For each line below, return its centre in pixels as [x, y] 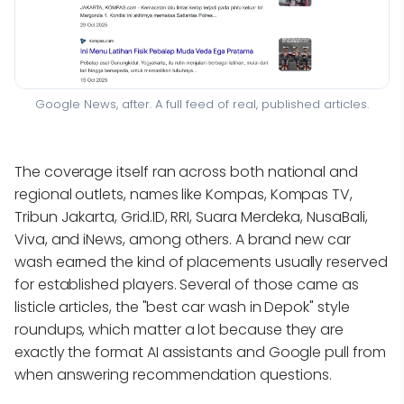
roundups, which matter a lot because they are [179, 330]
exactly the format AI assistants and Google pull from [200, 353]
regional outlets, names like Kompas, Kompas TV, [184, 195]
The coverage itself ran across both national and [186, 172]
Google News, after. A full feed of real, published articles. [202, 104]
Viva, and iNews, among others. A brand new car [183, 240]
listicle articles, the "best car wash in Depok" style [182, 308]
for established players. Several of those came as [187, 285]
